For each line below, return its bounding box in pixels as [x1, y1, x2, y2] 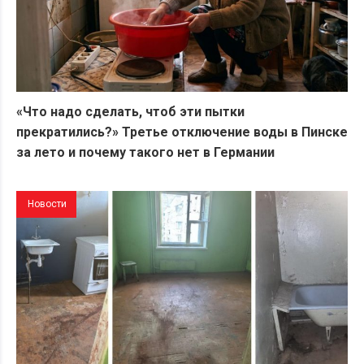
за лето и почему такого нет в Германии [16, 144, 275, 160]
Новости [28, 197, 67, 210]
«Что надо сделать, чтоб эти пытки [16, 103, 245, 119]
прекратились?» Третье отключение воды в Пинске [16, 123, 348, 140]
